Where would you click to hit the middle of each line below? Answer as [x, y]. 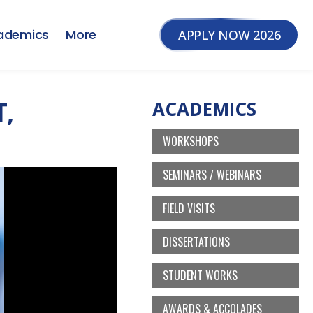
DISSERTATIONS [196, 242]
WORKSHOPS [191, 141]
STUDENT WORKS [200, 275]
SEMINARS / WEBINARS [212, 175]
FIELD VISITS [189, 208]
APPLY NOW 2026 [229, 35]
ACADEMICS [204, 109]
